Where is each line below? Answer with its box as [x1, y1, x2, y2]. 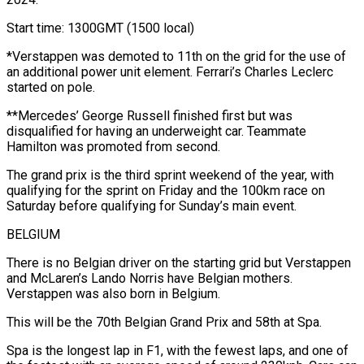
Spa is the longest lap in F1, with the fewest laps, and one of [6, 342, 349, 358]
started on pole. [6, 79, 95, 95]
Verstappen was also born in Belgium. [6, 285, 220, 301]
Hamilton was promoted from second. [6, 138, 220, 154]
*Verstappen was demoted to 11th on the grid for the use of [6, 48, 346, 64]
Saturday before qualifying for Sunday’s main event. [6, 197, 297, 214]
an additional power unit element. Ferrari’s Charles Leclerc [6, 63, 333, 80]
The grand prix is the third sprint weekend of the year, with [6, 167, 334, 183]
